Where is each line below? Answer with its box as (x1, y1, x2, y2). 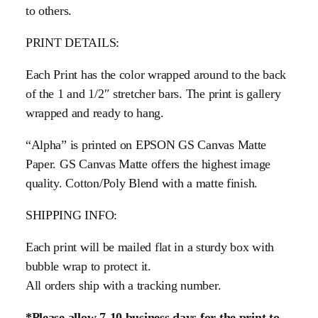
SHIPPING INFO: (25, 207, 118, 222)
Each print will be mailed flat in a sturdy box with (25, 239, 275, 254)
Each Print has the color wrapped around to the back (25, 67, 287, 82)
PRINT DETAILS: (25, 35, 120, 50)
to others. (25, 3, 72, 18)
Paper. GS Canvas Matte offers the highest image (25, 156, 271, 171)
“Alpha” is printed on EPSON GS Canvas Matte (25, 137, 267, 152)
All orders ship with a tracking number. (25, 278, 221, 292)
